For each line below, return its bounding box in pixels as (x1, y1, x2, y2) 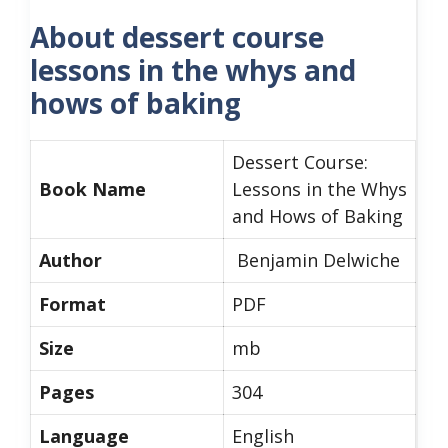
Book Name (39, 177, 146, 201)
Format (39, 292, 106, 316)
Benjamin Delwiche (232, 248, 400, 272)
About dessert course (30, 18, 324, 56)
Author (39, 248, 102, 272)
